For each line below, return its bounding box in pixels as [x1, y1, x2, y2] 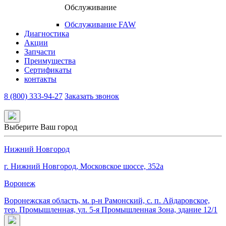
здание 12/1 [176, 205, 217, 214]
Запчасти [24, 47, 55, 56]
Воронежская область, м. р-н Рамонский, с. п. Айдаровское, [4, 196, 210, 205]
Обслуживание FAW [65, 20, 136, 29]
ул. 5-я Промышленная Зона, [78, 205, 176, 214]
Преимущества [24, 56, 76, 66]
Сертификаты [24, 66, 72, 75]
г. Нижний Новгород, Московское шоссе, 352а [4, 162, 163, 171]
